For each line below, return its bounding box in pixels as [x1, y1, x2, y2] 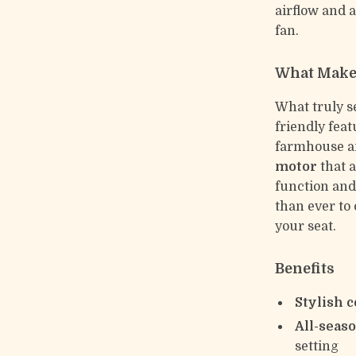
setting [295, 339, 339, 354]
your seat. [275, 219, 337, 234]
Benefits [275, 261, 335, 277]
